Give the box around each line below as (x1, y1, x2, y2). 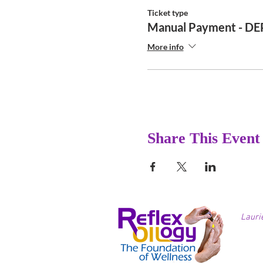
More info (147, 41, 184, 52)
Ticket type (147, 8, 188, 18)
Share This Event (147, 130, 260, 147)
